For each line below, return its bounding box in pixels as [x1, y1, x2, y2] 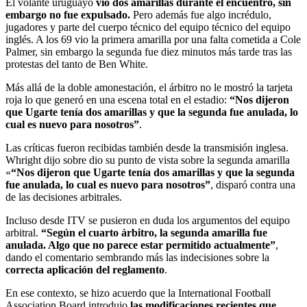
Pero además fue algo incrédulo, [130, 9, 271, 21]
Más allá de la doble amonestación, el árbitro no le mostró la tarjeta [5, 82, 293, 94]
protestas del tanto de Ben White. [5, 58, 148, 71]
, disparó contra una [210, 179, 295, 191]
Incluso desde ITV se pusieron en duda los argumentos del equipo [5, 214, 290, 227]
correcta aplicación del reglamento [5, 264, 164, 276]
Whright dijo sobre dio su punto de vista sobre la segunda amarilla [5, 154, 290, 167]
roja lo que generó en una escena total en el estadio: [5, 94, 230, 106]
